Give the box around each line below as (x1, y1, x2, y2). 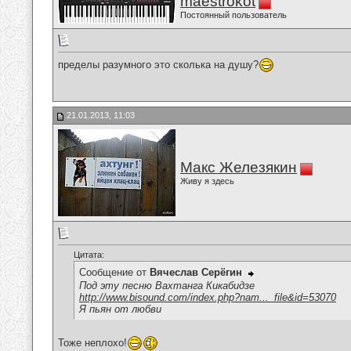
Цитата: (74, 250, 104, 260)
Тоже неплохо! (58, 336, 127, 349)
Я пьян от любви (79, 302, 161, 315)
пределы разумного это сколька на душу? (58, 58, 259, 71)
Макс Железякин (180, 159, 297, 175)
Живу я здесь (180, 176, 234, 186)
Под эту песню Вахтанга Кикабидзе (79, 279, 255, 291)
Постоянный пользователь (180, 10, 287, 20)
